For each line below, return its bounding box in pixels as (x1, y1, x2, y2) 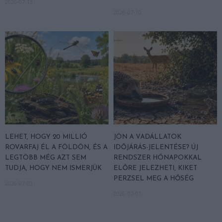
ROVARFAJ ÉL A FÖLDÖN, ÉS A (5, 144, 108, 151)
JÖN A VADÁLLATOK (113, 134, 181, 141)
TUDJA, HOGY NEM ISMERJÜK (5, 165, 102, 172)
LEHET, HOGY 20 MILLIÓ (5, 134, 87, 141)
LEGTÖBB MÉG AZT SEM (5, 155, 86, 162)
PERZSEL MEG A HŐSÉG (113, 175, 194, 182)
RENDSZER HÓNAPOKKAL (113, 155, 202, 162)
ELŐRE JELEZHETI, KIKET (113, 165, 197, 172)
